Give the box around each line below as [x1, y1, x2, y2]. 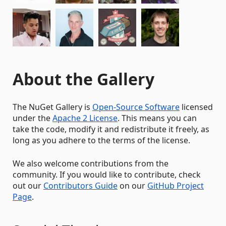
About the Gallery [13, 68, 154, 90]
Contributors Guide [43, 180, 118, 191]
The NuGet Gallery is [13, 101, 92, 112]
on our [118, 180, 147, 191]
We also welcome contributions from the [13, 158, 168, 169]
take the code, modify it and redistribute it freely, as [13, 124, 209, 135]
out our [13, 180, 43, 191]
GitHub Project [147, 180, 204, 191]
